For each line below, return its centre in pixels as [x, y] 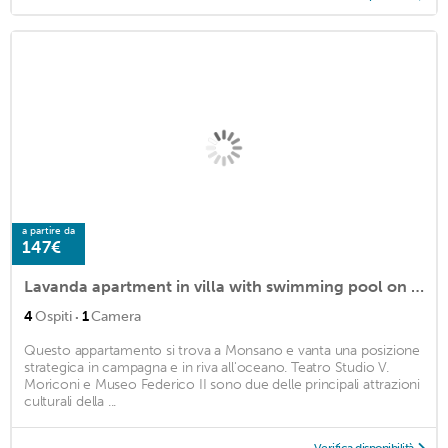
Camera [116, 316]
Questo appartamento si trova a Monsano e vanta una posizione [222, 350]
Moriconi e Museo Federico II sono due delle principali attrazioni [222, 384]
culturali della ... [70, 401]
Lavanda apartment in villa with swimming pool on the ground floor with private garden [417, 286]
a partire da [48, 230]
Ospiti [53, 316]
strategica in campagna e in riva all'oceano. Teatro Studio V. [206, 367]
